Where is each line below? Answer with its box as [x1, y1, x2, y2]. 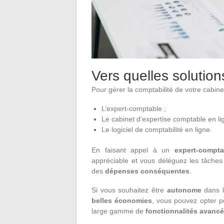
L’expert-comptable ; [101, 104, 166, 112]
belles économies [91, 196, 152, 204]
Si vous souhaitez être [91, 185, 167, 194]
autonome [166, 185, 204, 194]
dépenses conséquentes [105, 166, 189, 175]
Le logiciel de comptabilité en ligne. [101, 125, 212, 133]
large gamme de [91, 206, 143, 215]
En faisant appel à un [91, 145, 174, 154]
